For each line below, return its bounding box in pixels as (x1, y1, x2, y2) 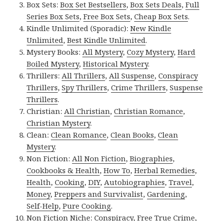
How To (104, 165, 131, 175)
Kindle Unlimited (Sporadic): (27, 23, 131, 33)
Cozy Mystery (127, 46, 174, 57)
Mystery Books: (27, 46, 83, 57)
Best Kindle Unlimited (67, 35, 146, 45)
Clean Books (110, 129, 154, 140)
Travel (169, 177, 192, 187)
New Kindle (130, 23, 172, 33)
